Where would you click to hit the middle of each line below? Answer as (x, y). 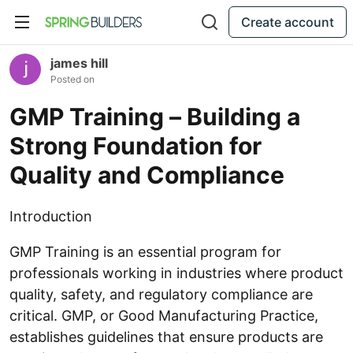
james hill (79, 63)
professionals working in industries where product (176, 273)
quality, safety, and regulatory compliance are (161, 294)
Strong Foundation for (136, 146)
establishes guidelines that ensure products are (166, 337)
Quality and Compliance (147, 175)
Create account (288, 22)
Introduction (51, 216)
